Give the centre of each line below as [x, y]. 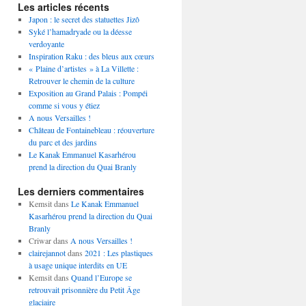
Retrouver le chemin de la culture [81, 81]
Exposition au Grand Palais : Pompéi [88, 93]
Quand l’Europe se [101, 277]
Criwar [40, 240]
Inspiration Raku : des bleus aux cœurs [91, 56]
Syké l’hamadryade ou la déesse [80, 31]
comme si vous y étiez [64, 105]
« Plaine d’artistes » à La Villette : [83, 68]
